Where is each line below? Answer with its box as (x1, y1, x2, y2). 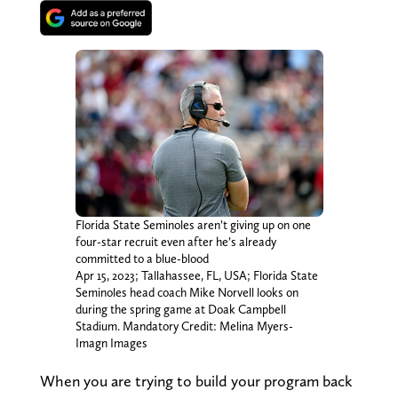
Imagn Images (75, 335, 147, 350)
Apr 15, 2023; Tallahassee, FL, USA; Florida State (75, 267, 318, 283)
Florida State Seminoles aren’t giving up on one (75, 217, 311, 232)
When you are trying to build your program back (39, 370, 353, 390)
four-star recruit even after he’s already (75, 234, 276, 249)
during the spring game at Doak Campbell (75, 301, 286, 316)
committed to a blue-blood (75, 251, 209, 266)
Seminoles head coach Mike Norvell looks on (75, 284, 298, 299)
